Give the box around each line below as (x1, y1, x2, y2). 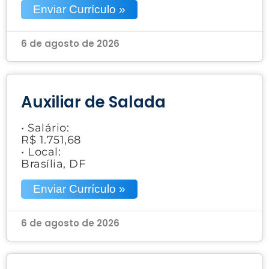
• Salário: (21, 121, 69, 134)
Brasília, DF (21, 157, 85, 171)
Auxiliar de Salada (21, 91, 166, 113)
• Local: (21, 145, 61, 159)
